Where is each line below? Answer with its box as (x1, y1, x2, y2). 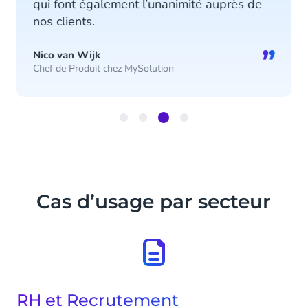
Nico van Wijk (33, 48, 100, 63)
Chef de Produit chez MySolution (33, 62, 174, 76)
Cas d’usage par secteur (36, 190, 272, 214)
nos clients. (33, 13, 95, 30)
